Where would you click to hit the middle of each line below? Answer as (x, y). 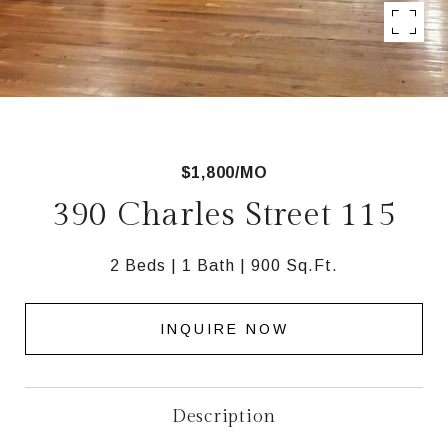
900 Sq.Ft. (294, 265)
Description (224, 416)
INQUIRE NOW (224, 328)
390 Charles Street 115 (224, 215)
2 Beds (138, 265)
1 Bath (208, 265)
